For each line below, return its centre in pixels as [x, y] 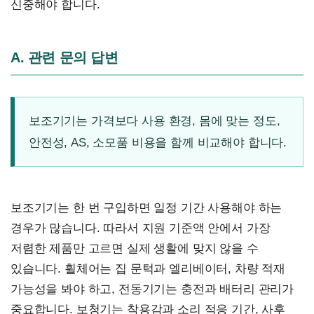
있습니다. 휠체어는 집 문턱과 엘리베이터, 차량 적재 [148, 268]
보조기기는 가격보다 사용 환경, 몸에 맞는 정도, [155, 121]
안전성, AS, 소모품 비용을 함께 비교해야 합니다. [158, 142]
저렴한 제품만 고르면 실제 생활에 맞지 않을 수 [135, 248]
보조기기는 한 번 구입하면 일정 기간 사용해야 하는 [146, 207]
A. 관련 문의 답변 [64, 57]
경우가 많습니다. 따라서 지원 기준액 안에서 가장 [141, 228]
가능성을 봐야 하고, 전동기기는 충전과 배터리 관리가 [152, 289]
